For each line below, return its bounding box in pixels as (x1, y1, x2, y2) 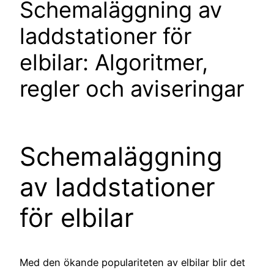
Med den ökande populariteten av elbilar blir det (20, 256, 245, 268)
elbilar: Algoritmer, (20, 49, 208, 76)
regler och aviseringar (20, 75, 244, 103)
